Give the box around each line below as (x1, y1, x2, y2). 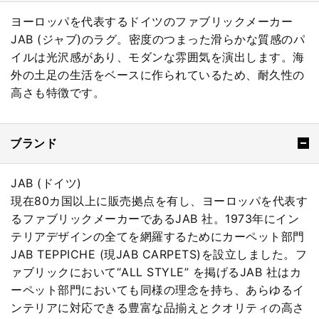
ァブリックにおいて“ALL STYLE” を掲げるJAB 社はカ (11, 264, 301, 279)
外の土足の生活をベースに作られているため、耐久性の (11, 68, 305, 83)
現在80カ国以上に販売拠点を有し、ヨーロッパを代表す (11, 193, 308, 208)
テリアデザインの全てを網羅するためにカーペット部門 (11, 229, 305, 244)
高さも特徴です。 (11, 85, 105, 100)
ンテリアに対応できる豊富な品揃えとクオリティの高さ (11, 300, 305, 315)
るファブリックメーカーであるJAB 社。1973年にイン (11, 211, 299, 226)
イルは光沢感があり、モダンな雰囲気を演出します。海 (11, 50, 305, 65)
